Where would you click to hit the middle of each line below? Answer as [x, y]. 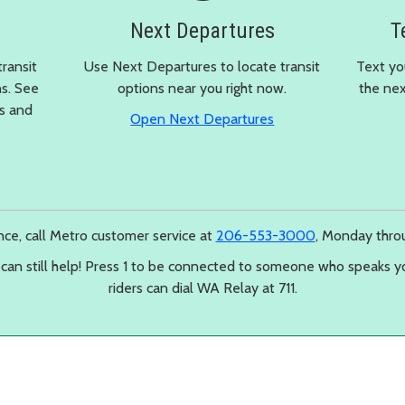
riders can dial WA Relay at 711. [202, 287]
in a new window [326, 118]
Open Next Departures [202, 118]
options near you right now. [202, 88]
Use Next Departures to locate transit [202, 66]
